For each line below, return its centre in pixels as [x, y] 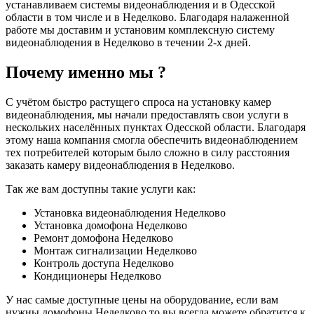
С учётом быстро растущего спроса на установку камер [138, 102]
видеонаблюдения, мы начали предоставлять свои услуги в [147, 114]
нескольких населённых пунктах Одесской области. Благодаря [156, 127]
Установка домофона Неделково [110, 225]
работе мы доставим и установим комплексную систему [140, 29]
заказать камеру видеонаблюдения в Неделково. [120, 165]
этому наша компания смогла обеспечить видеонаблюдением [152, 139]
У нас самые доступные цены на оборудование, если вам [142, 299]
